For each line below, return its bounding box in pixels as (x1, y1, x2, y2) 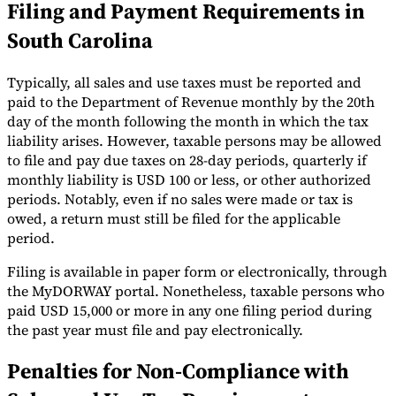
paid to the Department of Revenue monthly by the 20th (7, 91, 375, 111)
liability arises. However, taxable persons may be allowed (7, 130, 382, 150)
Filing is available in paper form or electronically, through (7, 261, 387, 281)
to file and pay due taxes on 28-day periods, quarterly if (7, 149, 367, 170)
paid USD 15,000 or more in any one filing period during (7, 300, 372, 320)
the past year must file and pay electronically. (7, 319, 303, 339)
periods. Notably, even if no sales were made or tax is (7, 188, 353, 209)
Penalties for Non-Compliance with (7, 356, 349, 386)
